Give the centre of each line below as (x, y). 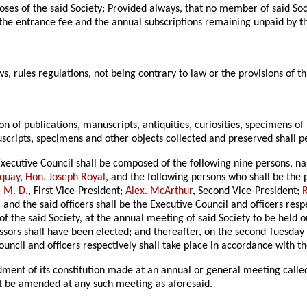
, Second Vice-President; (248, 191)
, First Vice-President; (77, 191)
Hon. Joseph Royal (66, 177)
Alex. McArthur (159, 191)
